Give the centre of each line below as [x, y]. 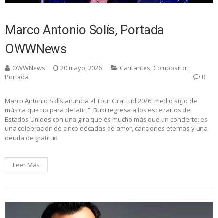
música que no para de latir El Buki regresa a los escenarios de [98, 110]
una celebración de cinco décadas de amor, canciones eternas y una [106, 128]
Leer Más [26, 165]
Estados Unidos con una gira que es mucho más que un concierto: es [106, 119]
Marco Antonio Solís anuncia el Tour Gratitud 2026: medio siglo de [101, 100]
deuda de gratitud [31, 137]
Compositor [170, 67]
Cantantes [135, 67]
